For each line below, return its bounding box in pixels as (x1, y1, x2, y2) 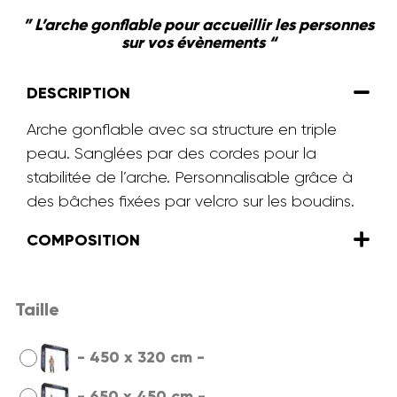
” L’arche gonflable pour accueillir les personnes (23, 15, 374, 35)
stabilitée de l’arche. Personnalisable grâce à (27, 168, 353, 187)
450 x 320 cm (90, 346, 192, 367)
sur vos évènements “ (121, 33, 276, 52)
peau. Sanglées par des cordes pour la (27, 144, 316, 163)
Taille (15, 299, 59, 321)
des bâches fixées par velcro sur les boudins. (27, 192, 354, 211)
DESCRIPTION (27, 83, 130, 104)
